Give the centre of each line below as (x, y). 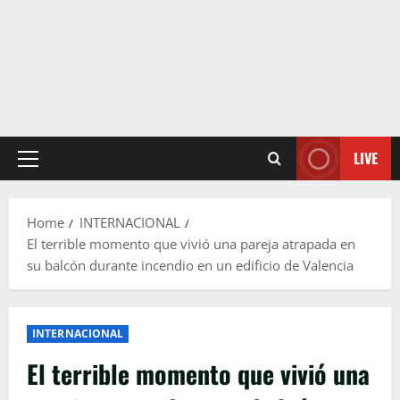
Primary (52, 167)
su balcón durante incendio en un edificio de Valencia (190, 266)
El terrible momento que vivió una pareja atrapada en (191, 244)
